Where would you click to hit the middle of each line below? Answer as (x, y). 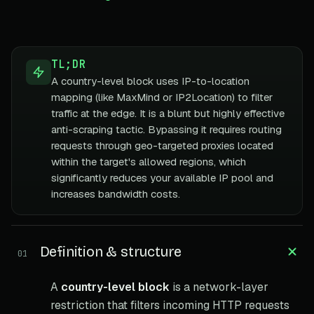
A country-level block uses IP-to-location (150, 81)
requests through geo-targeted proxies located (162, 145)
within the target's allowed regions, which (149, 161)
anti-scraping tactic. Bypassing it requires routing (166, 129)
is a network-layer (219, 287)
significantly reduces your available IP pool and (162, 177)
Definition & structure (111, 251)
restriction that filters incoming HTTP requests (170, 305)
